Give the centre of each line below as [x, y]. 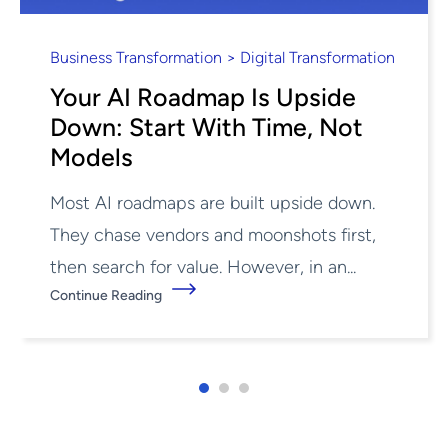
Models [91, 157]
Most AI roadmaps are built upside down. [212, 203]
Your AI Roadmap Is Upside [203, 97]
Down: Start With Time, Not [206, 127]
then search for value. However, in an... [203, 267]
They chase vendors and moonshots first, [213, 235]
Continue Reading [106, 295]
